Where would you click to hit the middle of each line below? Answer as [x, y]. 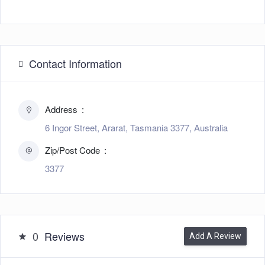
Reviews [64, 236]
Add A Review [215, 236]
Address [62, 109]
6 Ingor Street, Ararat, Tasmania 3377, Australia [136, 128]
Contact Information [75, 64]
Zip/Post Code [74, 150]
